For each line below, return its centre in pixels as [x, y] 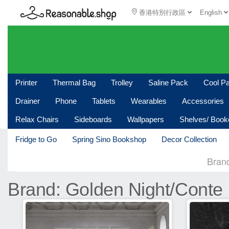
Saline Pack [168, 83]
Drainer [28, 101]
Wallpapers [146, 119]
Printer [26, 83]
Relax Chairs [37, 119]
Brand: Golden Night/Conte [115, 189]
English [212, 13]
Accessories [203, 101]
